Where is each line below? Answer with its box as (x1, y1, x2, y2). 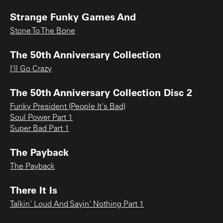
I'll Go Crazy (10, 65, 52, 73)
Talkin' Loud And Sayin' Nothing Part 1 (10, 200, 144, 209)
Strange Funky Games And (10, 9, 136, 23)
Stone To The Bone (10, 27, 75, 35)
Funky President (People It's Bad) (10, 103, 125, 111)
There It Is (10, 183, 57, 196)
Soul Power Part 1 (10, 113, 73, 122)
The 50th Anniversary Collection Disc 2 (10, 85, 192, 99)
